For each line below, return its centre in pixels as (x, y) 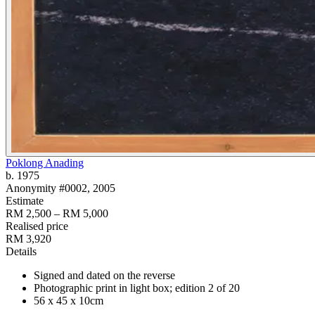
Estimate (25, 201)
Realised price (37, 226)
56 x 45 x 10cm (69, 301)
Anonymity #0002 (46, 188)
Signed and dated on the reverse (104, 275)
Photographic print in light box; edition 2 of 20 (137, 288)
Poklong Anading (45, 163)
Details (21, 251)
